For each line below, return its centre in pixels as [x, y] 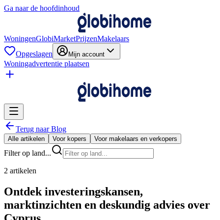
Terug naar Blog [41, 129]
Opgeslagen [34, 54]
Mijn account [86, 54]
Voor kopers [69, 139]
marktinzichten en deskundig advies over [107, 205]
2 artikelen [20, 171]
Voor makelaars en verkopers [136, 139]
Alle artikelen [26, 139]
